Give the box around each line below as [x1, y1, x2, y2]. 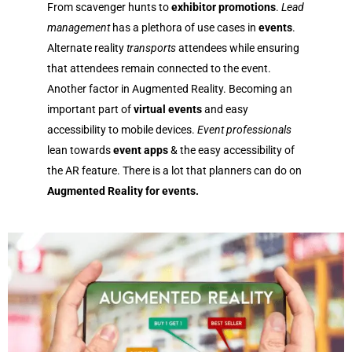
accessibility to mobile [47, 123, 156, 136]
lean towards [47, 143, 113, 156]
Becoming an [229, 82, 292, 95]
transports [126, 41, 176, 54]
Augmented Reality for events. [47, 184, 199, 197]
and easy [202, 102, 248, 115]
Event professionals [197, 123, 291, 136]
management [47, 20, 110, 34]
